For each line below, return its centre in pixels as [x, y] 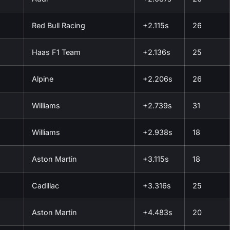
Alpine [43, 79]
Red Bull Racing [59, 25]
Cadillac [45, 185]
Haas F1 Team [56, 52]
